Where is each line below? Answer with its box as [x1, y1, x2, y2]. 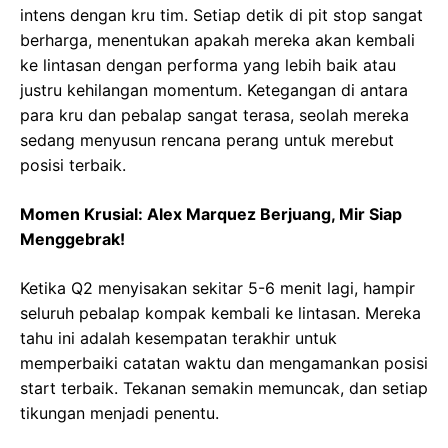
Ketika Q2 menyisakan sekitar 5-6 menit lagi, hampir [20, 278, 415, 299]
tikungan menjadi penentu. [20, 403, 219, 424]
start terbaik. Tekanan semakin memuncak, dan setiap [20, 378, 428, 399]
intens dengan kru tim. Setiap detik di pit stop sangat [20, 5, 423, 26]
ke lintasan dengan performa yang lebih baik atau [20, 55, 396, 76]
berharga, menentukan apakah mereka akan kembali [20, 30, 415, 51]
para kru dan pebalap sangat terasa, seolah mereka [20, 105, 409, 126]
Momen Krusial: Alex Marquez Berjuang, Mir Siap [20, 204, 402, 225]
